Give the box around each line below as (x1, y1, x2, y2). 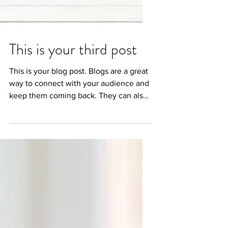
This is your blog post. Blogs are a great (9, 117, 148, 126)
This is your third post (9, 89, 137, 110)
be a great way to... (9, 154, 76, 162)
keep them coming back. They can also (9, 141, 148, 150)
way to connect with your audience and (9, 129, 149, 138)
